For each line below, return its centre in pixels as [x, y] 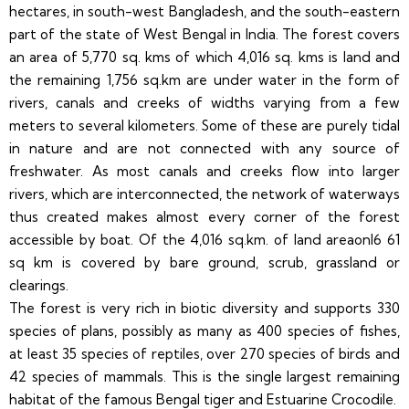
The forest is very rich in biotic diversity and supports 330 [204, 308]
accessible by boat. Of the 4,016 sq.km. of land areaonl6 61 [204, 239]
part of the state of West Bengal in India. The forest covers [204, 34]
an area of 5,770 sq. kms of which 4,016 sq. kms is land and [204, 57]
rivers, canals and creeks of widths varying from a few [204, 102]
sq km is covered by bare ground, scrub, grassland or [204, 262]
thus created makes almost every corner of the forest [204, 216]
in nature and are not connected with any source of [204, 148]
